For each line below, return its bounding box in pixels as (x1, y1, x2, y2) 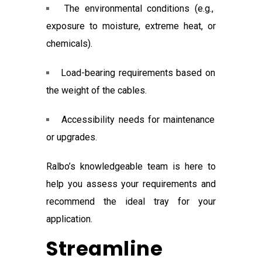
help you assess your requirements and (46, 178, 216, 190)
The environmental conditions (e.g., (64, 3, 213, 15)
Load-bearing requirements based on (61, 67, 215, 79)
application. (46, 213, 92, 225)
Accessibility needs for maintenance (61, 114, 215, 126)
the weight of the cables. (46, 85, 147, 96)
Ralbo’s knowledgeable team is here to (46, 161, 216, 173)
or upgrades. (46, 132, 97, 143)
